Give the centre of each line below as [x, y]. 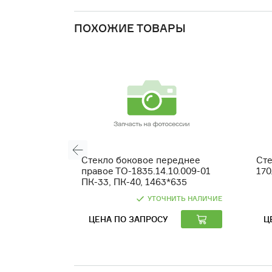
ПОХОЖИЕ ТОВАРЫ [130, 28]
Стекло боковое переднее [141, 160]
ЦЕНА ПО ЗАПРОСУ [128, 219]
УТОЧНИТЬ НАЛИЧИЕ [185, 199]
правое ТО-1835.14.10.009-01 [146, 171]
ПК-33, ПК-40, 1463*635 [134, 182]
